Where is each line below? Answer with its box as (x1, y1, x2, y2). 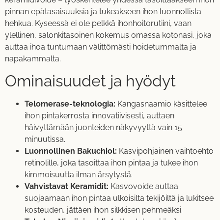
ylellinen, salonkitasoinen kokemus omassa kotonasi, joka (5, 30, 212, 40)
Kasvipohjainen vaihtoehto (117, 146, 214, 156)
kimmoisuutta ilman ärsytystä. (25, 170, 133, 180)
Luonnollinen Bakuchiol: (25, 146, 117, 156)
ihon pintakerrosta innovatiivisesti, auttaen (25, 111, 174, 121)
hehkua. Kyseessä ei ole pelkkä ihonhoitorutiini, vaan (5, 18, 192, 28)
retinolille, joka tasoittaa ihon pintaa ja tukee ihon (25, 158, 198, 168)
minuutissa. (25, 135, 65, 144)
